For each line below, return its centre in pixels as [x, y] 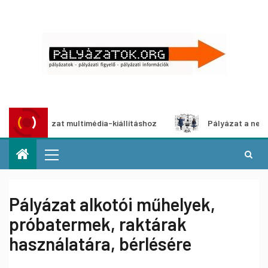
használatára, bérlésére [100, 243]
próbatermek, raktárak [98, 224]
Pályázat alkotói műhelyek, [112, 204]
